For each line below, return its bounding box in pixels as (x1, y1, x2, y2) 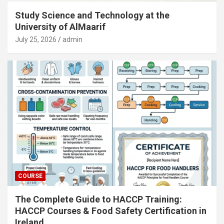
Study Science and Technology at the (15, 10, 169, 21)
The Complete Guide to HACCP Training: (15, 194, 182, 205)
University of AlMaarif (15, 21, 105, 32)
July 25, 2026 (15, 35, 56, 44)
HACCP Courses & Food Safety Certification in (15, 205, 206, 216)
